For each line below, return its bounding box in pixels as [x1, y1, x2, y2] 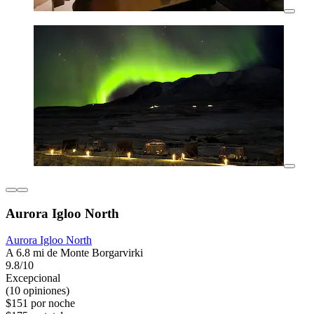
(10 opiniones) [6, 285, 69, 297]
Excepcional [6, 272, 60, 285]
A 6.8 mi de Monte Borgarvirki [6, 247, 143, 259]
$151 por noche [6, 297, 75, 310]
